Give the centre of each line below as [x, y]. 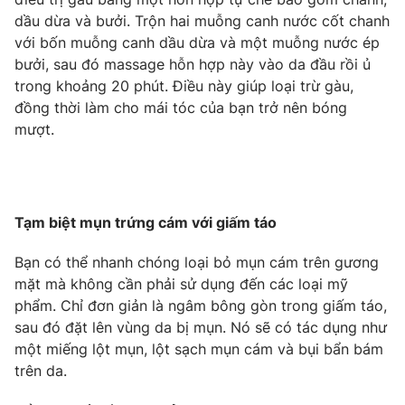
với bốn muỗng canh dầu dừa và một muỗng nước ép [197, 42]
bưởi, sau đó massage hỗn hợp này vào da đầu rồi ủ [193, 64]
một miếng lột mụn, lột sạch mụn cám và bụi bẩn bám [199, 349]
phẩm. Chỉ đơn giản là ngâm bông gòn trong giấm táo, [201, 306]
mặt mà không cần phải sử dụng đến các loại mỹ [181, 284]
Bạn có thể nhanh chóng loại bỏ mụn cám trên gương [197, 262]
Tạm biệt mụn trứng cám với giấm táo [146, 222]
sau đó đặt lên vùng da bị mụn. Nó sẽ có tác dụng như [201, 327]
